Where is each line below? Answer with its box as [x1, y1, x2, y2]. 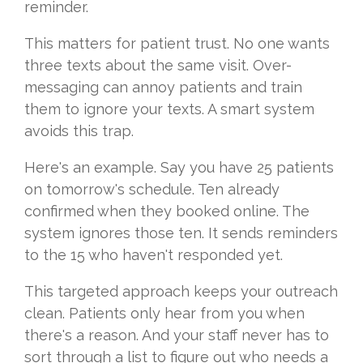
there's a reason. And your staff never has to [24, 327, 329, 344]
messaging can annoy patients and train [24, 79, 302, 96]
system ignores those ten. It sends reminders [24, 224, 338, 242]
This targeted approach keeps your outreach [24, 283, 338, 301]
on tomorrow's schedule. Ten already [24, 181, 280, 199]
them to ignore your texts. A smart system [24, 100, 314, 118]
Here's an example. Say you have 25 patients [24, 159, 334, 177]
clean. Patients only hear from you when [24, 305, 305, 322]
